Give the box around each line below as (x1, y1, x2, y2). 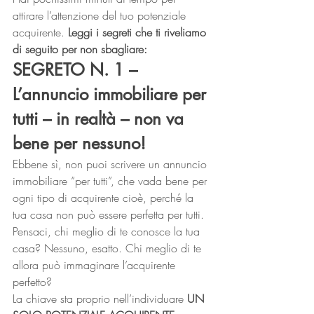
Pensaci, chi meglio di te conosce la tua (13, 224, 203, 239)
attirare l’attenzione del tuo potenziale (13, 8, 189, 23)
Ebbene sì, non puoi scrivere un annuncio (13, 156, 210, 172)
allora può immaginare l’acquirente (13, 257, 179, 273)
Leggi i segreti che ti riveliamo (68, 25, 210, 40)
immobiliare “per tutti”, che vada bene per (13, 173, 210, 189)
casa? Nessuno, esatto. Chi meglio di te (13, 240, 205, 256)
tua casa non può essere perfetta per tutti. (13, 207, 207, 222)
